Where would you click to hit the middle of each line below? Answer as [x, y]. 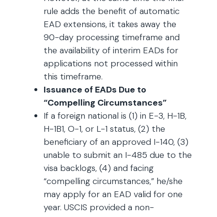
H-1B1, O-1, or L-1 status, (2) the [104, 129]
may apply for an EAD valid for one [113, 194]
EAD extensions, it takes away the [110, 24]
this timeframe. [73, 77]
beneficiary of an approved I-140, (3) [116, 142]
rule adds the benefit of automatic [112, 11]
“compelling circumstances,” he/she [113, 181]
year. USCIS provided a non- [99, 207]
